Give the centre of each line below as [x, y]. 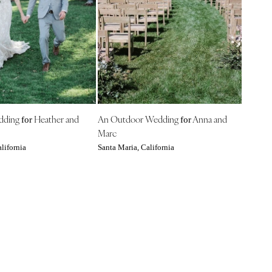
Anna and [209, 118]
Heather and [55, 118]
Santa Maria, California [136, 147]
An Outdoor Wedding [139, 118]
